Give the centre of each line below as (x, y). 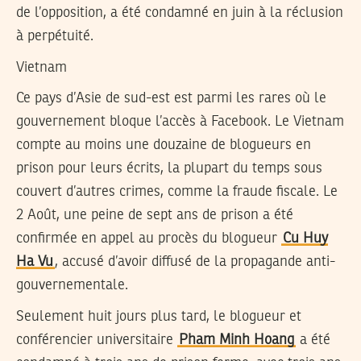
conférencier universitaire (97, 340)
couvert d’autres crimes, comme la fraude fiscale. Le (177, 192)
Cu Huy (305, 239)
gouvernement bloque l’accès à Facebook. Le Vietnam (180, 122)
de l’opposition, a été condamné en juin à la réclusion (180, 13)
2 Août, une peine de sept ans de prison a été (155, 216)
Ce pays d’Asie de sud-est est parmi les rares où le (171, 99)
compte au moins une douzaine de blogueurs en (164, 145)
